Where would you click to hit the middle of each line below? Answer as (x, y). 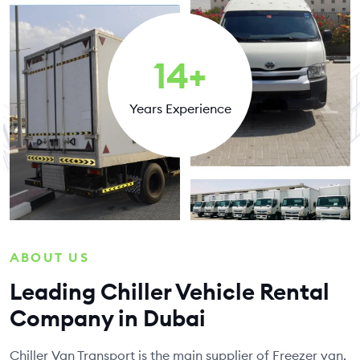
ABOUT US (49, 258)
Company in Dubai (108, 318)
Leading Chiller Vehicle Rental (170, 291)
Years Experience (180, 109)
